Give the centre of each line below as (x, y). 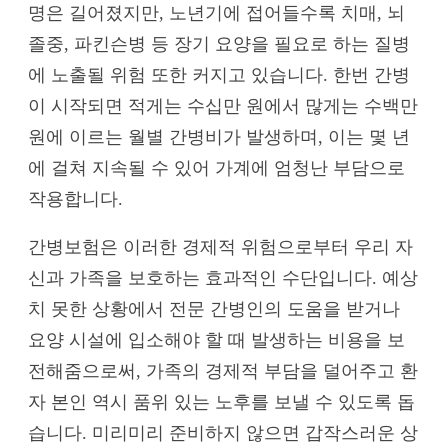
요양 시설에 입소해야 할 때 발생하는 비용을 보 (216, 340)
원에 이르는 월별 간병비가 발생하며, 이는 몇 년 (219, 136)
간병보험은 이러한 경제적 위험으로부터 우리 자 (220, 247)
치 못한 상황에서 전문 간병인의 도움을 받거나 (214, 309)
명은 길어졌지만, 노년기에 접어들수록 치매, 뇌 (216, 12)
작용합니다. (75, 198)
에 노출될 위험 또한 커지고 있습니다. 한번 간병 (219, 74)
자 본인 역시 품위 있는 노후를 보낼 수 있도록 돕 (221, 402)
